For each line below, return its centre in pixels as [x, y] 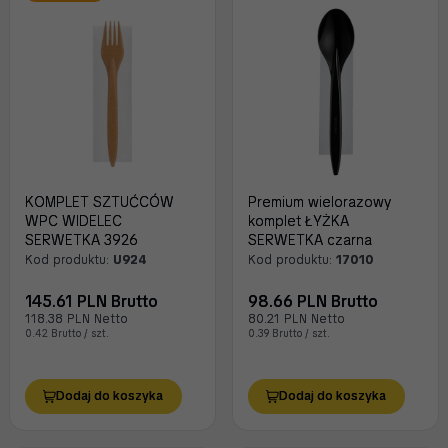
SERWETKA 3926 [81, 240]
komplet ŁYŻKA [298, 221]
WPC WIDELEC [73, 221]
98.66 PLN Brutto [313, 302]
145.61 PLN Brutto [91, 302]
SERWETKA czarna [310, 240]
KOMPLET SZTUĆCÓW [99, 202]
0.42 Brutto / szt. [67, 334]
